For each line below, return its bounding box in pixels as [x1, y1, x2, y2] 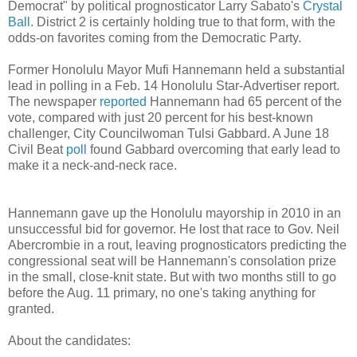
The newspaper [8, 94, 100, 108]
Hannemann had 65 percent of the [147, 94, 342, 108]
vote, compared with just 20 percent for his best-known [8, 110, 313, 124]
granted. [8, 301, 54, 316]
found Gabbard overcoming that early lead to [90, 142, 340, 156]
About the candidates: [8, 333, 131, 347]
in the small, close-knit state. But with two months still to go [8, 269, 336, 284]
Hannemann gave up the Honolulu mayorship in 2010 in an [8, 206, 341, 220]
